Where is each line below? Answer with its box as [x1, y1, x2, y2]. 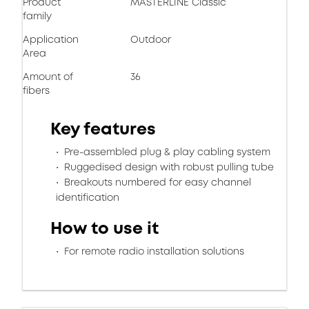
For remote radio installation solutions [61, 244, 244, 258]
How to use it [50, 217, 159, 240]
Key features [50, 117, 156, 141]
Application [23, 32, 79, 46]
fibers [23, 83, 50, 97]
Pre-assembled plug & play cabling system [61, 145, 270, 159]
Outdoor [130, 32, 171, 46]
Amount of [23, 70, 73, 83]
